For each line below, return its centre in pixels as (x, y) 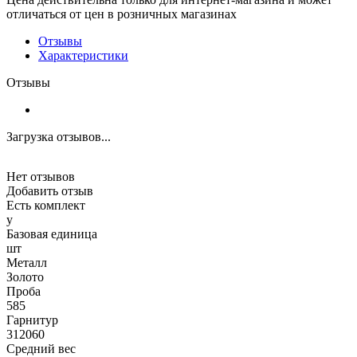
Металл (27, 263)
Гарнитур (32, 320)
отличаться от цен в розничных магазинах (122, 14)
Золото (25, 277)
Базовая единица (52, 234)
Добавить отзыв (50, 191)
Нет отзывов (41, 177)
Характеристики (83, 56)
